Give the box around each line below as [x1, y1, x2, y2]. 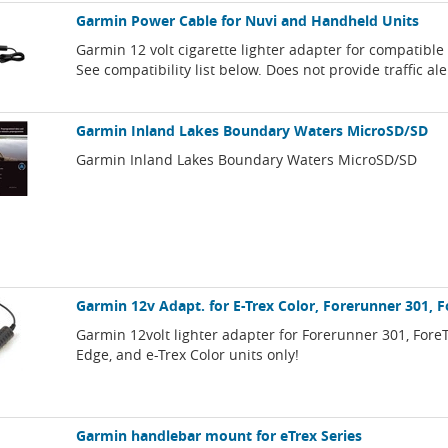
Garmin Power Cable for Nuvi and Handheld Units [76, 11, 420, 31]
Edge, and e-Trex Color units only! [76, 345, 300, 365]
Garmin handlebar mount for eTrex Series [76, 426, 363, 446]
